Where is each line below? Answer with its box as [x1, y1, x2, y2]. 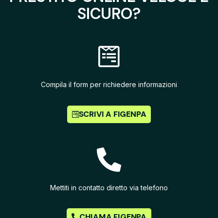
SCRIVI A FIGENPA [78, 109, 146, 119]
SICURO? [77, 3, 141, 24]
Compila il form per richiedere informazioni [41, 80, 177, 89]
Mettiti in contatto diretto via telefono [50, 183, 168, 192]
